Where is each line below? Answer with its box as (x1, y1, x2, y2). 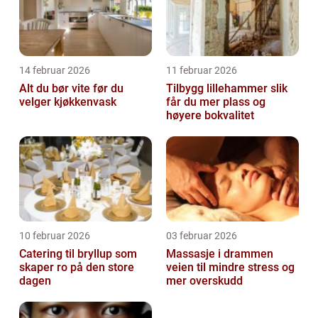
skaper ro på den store (19, 260, 134, 274)
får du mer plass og (166, 94, 265, 109)
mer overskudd (166, 273, 243, 287)
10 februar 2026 (19, 229, 90, 241)
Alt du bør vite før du (19, 81, 124, 95)
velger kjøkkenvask (19, 94, 116, 109)
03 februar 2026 (166, 229, 237, 241)
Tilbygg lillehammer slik (166, 81, 270, 95)
